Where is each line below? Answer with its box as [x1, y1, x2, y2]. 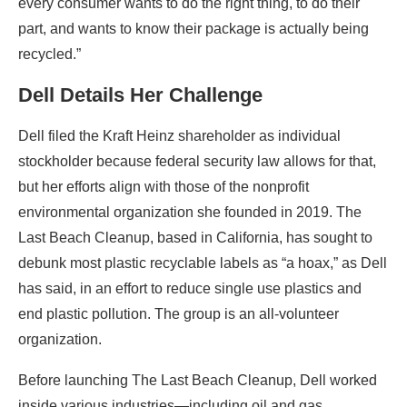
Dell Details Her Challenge [18, 83, 263, 106]
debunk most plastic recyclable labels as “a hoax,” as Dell [18, 254, 387, 271]
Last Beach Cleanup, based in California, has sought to [18, 229, 372, 245]
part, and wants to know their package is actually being [18, 20, 369, 36]
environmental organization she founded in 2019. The [18, 203, 362, 220]
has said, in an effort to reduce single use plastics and [18, 280, 362, 296]
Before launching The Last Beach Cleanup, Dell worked [18, 372, 377, 388]
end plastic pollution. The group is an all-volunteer [18, 305, 339, 322]
